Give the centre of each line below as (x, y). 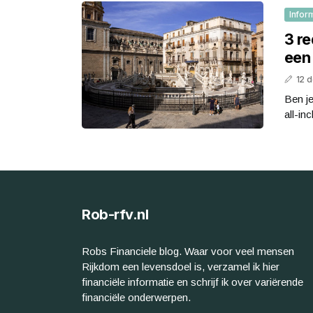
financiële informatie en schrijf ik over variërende (192, 282)
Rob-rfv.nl (115, 214)
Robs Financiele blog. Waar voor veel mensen (188, 251)
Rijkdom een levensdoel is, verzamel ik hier (181, 266)
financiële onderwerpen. (136, 297)
